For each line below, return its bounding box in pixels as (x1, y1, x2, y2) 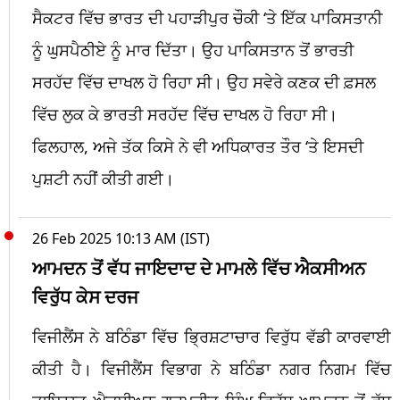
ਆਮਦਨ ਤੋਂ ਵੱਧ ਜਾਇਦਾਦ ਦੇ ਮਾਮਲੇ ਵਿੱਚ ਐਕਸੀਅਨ (32, 255, 366, 280)
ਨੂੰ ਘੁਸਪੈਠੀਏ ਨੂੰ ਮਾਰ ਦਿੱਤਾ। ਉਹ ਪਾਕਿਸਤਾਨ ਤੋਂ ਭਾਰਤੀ (32, 38, 354, 61)
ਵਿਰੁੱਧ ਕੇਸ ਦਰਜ (32, 284, 138, 309)
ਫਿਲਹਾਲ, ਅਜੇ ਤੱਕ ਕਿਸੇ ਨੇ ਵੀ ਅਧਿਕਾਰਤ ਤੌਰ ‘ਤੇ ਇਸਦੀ (32, 135, 363, 157)
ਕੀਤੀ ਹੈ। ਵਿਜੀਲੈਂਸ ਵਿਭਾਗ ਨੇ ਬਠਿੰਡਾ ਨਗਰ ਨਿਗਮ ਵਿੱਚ (32, 357, 391, 379)
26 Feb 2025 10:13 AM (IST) (32, 228, 210, 248)
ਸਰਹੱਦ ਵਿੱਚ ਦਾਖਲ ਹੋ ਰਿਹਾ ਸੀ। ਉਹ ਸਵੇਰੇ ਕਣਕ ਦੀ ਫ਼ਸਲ (32, 71, 376, 93)
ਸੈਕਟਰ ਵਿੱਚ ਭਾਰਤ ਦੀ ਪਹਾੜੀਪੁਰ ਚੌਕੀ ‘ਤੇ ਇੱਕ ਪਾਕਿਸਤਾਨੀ (32, 6, 382, 29)
